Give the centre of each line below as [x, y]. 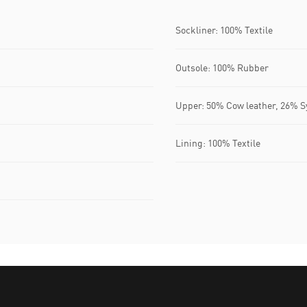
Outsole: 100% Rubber [222, 68]
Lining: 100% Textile [218, 143]
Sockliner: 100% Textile [224, 30]
